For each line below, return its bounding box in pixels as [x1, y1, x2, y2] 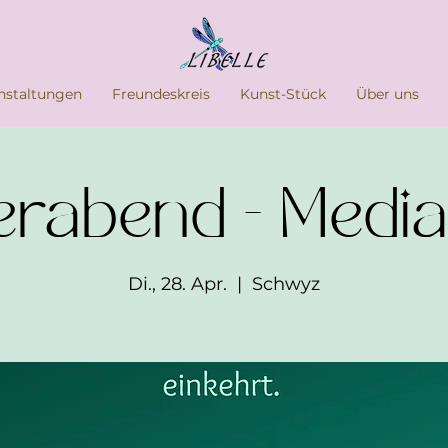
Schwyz [252, 273, 320, 295]
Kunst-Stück [239, 85, 326, 103]
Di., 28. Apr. [128, 273, 227, 295]
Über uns [355, 85, 419, 103]
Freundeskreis [111, 85, 210, 103]
